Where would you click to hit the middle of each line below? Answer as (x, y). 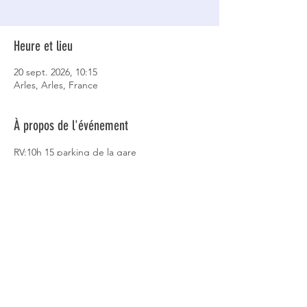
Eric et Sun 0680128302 (62, 167)
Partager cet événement (69, 243)
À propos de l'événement (71, 125)
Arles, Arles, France (56, 85)
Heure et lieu (43, 46)
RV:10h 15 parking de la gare (75, 152)
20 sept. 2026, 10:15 (56, 72)
